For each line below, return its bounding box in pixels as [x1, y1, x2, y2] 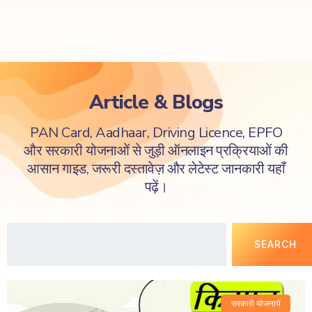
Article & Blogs [89, 89, 223, 116]
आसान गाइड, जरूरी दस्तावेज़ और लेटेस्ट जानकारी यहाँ [27, 159, 285, 178]
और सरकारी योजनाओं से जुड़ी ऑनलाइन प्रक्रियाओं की [24, 141, 288, 160]
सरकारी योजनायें [231, 298, 281, 309]
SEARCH [254, 238, 297, 250]
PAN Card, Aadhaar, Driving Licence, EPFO [30, 123, 282, 142]
